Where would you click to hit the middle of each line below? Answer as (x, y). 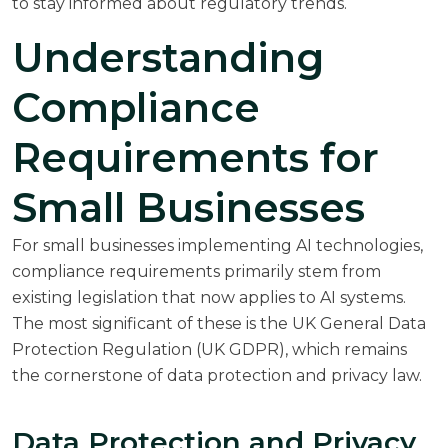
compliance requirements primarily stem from (196, 271)
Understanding (168, 57)
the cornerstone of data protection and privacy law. (217, 375)
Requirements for (195, 157)
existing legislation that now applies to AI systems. (209, 297)
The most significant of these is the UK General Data (219, 323)
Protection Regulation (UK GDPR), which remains (209, 349)
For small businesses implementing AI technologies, (217, 245)
